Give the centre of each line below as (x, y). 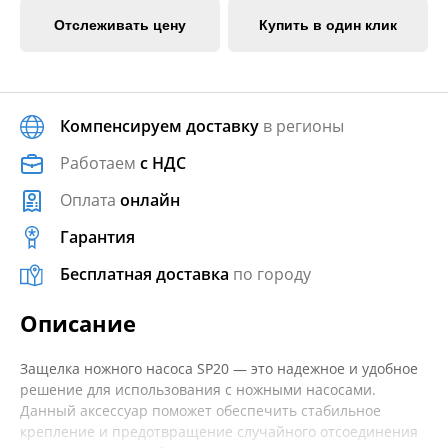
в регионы (301, 126)
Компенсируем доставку (159, 126)
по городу (270, 274)
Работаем (100, 163)
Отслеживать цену (119, 25)
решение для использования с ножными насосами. (198, 389)
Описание (78, 323)
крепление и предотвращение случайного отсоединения (219, 431)
